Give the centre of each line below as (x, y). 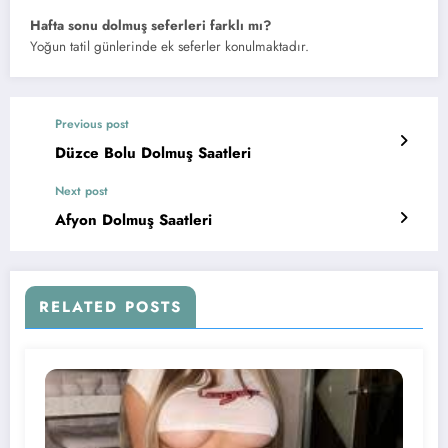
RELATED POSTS (110, 307)
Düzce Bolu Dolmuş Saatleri (153, 153)
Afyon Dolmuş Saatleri (133, 220)
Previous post (92, 124)
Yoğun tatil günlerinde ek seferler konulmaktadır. (169, 47)
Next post (81, 191)
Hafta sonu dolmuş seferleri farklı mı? (150, 26)
